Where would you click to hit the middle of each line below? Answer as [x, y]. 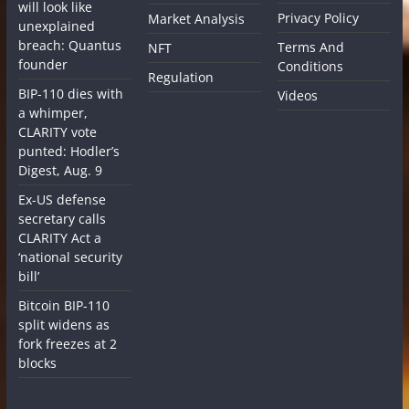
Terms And [311, 47]
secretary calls [62, 218]
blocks [37, 362]
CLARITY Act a [59, 237]
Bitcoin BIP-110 [63, 305]
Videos [298, 95]
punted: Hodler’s [68, 151]
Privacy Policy [319, 17]
